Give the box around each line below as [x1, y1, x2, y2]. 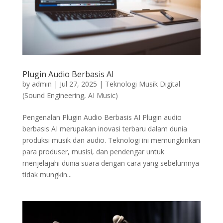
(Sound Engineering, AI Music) [22, 90, 118, 100]
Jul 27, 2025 [59, 79, 97, 89]
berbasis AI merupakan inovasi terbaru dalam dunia [22, 123, 187, 133]
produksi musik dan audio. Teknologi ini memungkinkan [22, 135, 200, 145]
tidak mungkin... [22, 169, 72, 179]
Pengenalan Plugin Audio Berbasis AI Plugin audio [22, 112, 182, 122]
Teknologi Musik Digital [105, 79, 180, 89]
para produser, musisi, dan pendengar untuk [22, 146, 164, 156]
